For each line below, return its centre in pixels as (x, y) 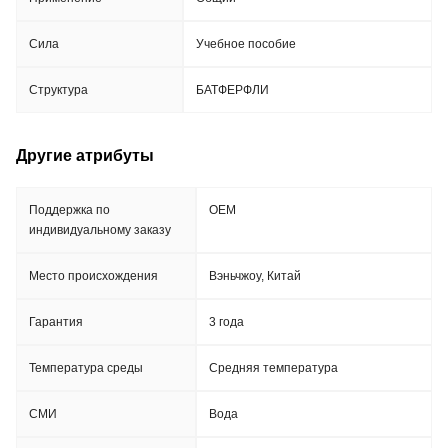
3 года (226, 322)
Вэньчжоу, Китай (255, 276)
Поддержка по (69, 210)
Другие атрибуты (85, 155)
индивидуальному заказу (100, 230)
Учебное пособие (246, 44)
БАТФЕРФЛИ (232, 90)
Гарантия (56, 322)
